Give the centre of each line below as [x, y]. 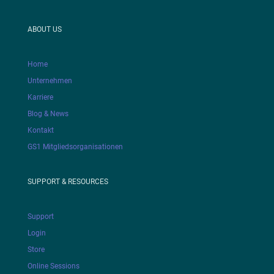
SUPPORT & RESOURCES [68, 182]
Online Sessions [53, 266]
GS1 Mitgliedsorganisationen [75, 147]
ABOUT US [44, 30]
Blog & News [48, 114]
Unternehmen [50, 81]
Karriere [40, 98]
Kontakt [40, 131]
